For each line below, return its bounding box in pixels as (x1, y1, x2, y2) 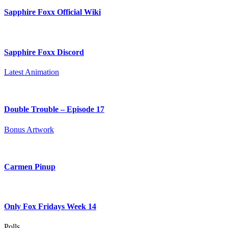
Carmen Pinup (4, 162, 55, 171)
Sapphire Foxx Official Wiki (4, 8, 101, 17)
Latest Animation (4, 68, 59, 77)
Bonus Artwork (4, 125, 54, 134)
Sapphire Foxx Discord (4, 47, 84, 56)
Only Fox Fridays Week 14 (4, 202, 96, 211)
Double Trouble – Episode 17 (4, 105, 104, 114)
